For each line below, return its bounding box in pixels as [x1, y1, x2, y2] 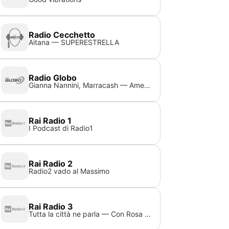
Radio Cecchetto [29, 30, 96, 40]
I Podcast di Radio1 [29, 124, 94, 132]
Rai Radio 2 [29, 158, 73, 169]
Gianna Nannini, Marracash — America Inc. [144, 81, 151, 89]
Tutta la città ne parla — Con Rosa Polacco [145, 210, 151, 218]
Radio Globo [29, 73, 77, 83]
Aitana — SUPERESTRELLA [29, 38, 120, 47]
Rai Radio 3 [29, 201, 74, 212]
